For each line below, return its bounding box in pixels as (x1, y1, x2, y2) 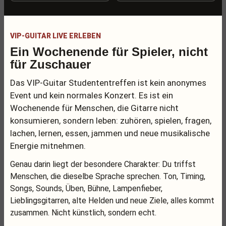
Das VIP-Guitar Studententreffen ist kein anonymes (10, 78, 206, 88)
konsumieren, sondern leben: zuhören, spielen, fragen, (10, 116, 211, 126)
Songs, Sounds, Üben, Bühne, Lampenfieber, (10, 184, 162, 193)
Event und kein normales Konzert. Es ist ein (10, 90, 173, 100)
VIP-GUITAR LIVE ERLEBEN (10, 32, 101, 40)
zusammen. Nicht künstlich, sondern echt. (10, 208, 156, 217)
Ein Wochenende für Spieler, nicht (10, 45, 208, 59)
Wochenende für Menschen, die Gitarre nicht (10, 103, 179, 113)
